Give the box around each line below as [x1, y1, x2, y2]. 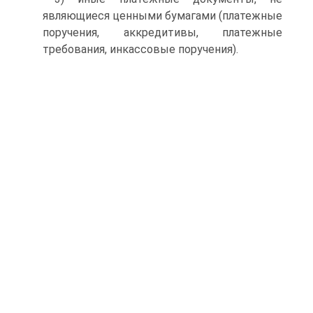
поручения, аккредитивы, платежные [43, 26, 282, 39]
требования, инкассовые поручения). [43, 43, 238, 56]
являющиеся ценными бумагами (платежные [43, 9, 282, 22]
